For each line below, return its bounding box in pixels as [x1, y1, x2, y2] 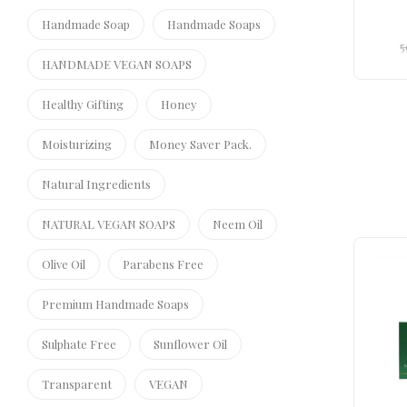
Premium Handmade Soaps [42, 296, 189, 312]
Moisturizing [42, 136, 112, 152]
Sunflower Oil [154, 336, 227, 352]
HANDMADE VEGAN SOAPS [42, 56, 192, 72]
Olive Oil [42, 256, 85, 272]
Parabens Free [123, 256, 203, 272]
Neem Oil [213, 216, 263, 232]
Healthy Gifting [42, 96, 124, 112]
